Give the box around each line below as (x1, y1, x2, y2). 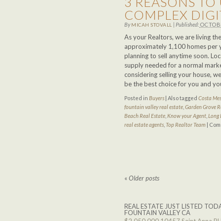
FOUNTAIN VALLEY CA (124, 209, 190, 217)
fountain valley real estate (124, 104, 183, 110)
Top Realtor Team (166, 121, 206, 128)
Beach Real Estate (124, 112, 165, 119)
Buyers (149, 95, 164, 101)
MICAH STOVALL (131, 22, 172, 28)
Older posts (127, 174, 159, 182)
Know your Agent (167, 112, 206, 119)
